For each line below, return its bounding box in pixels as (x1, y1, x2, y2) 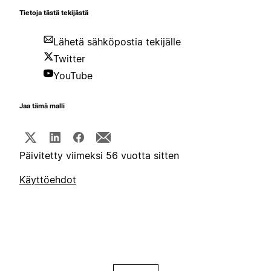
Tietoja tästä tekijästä (19, 9, 88, 18)
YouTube (53, 70, 93, 82)
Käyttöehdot (19, 174, 76, 186)
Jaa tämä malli (19, 102, 65, 111)
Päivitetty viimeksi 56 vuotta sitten (19, 149, 179, 162)
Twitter (53, 53, 85, 65)
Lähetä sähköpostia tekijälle (53, 36, 181, 48)
